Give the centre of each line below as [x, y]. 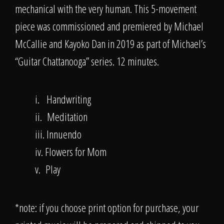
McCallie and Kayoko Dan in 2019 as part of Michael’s [110, 43]
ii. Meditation [61, 117]
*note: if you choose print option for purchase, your [107, 208]
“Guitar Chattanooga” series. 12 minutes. [87, 61]
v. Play [48, 169]
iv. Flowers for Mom [71, 152]
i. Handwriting [63, 99]
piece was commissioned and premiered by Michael [109, 26]
